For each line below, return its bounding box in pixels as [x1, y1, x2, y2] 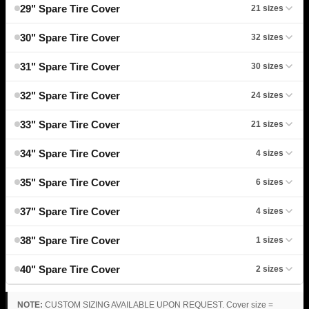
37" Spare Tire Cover [20, 205, 120, 217]
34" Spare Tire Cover [20, 147, 120, 159]
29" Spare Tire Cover [20, 2, 120, 14]
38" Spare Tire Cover [20, 234, 120, 246]
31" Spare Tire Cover [20, 60, 120, 72]
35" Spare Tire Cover [20, 176, 120, 188]
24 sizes [251, 90, 283, 100]
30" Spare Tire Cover [20, 31, 120, 43]
